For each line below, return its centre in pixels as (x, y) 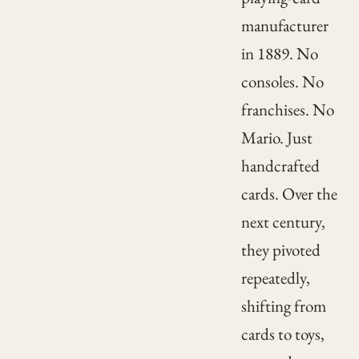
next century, (283, 222)
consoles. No (282, 82)
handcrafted (280, 166)
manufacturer (284, 26)
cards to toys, (282, 334)
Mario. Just (276, 138)
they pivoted (280, 250)
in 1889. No (279, 54)
